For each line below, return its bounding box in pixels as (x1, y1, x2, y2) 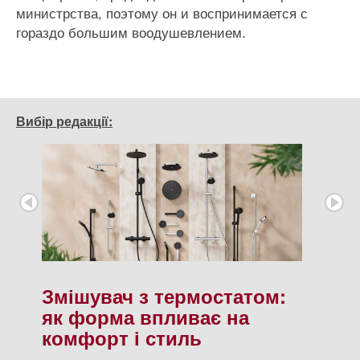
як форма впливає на (42, 302, 249, 330)
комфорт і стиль (42, 323, 202, 351)
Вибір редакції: (16, 112, 112, 130)
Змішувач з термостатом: (42, 281, 286, 309)
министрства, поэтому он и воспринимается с (16, 2, 308, 22)
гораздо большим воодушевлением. (16, 22, 246, 42)
